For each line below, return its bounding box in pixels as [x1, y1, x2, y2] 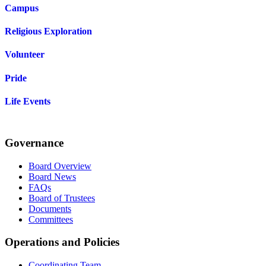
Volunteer [5, 49, 45, 60]
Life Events [5, 96, 50, 106]
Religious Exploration [5, 26, 92, 37]
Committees [28, 214, 73, 224]
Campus [5, 2, 39, 13]
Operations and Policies [5, 236, 119, 249]
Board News [28, 171, 76, 182]
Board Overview [28, 160, 91, 171]
